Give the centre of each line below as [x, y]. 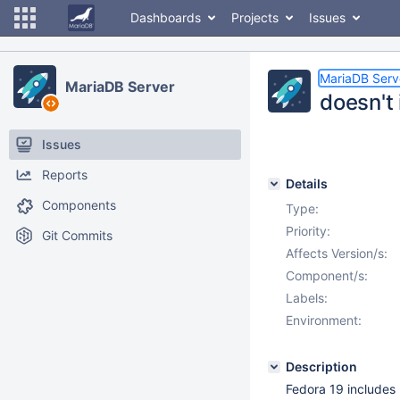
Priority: [308, 231]
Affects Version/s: [337, 253]
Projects [255, 17]
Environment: [324, 320]
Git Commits [77, 235]
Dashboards [166, 17]
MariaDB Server [120, 87]
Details [307, 183]
